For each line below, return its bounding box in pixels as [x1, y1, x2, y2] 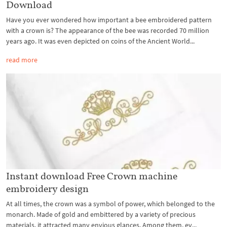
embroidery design [6, 182, 89, 195]
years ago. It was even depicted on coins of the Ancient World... [6, 36, 195, 46]
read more [6, 55, 37, 65]
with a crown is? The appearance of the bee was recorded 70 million [6, 26, 209, 35]
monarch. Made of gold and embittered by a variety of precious [6, 209, 196, 219]
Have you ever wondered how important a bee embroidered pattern [6, 15, 212, 25]
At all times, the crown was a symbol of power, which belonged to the [6, 199, 215, 208]
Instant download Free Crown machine [6, 169, 177, 182]
